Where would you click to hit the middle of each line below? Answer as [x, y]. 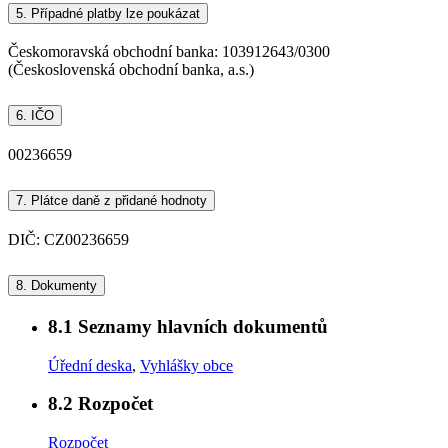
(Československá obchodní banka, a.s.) [131, 70]
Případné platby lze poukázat [113, 13]
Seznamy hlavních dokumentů [200, 326]
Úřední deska [90, 365]
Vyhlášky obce [186, 365]
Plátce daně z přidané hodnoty [117, 201]
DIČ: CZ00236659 [68, 240]
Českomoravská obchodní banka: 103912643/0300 [169, 52]
